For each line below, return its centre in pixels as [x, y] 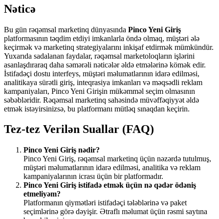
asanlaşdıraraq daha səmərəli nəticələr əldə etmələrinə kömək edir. [105, 65]
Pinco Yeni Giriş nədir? [62, 150]
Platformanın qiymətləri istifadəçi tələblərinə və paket [105, 203]
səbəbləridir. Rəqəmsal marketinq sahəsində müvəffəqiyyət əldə [101, 100]
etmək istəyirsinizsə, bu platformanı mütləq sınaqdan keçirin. [97, 109]
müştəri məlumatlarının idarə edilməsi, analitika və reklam [112, 168]
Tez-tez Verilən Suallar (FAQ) [79, 129]
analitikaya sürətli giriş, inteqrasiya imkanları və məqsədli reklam [103, 82]
